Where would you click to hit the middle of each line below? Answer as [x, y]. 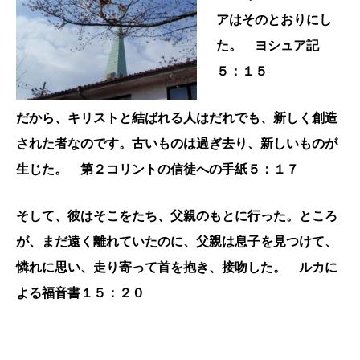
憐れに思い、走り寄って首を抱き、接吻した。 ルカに [177, 267]
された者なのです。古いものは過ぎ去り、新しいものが [177, 143]
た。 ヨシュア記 [268, 45]
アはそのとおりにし [274, 19]
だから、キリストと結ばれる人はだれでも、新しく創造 [177, 117]
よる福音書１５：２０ [80, 292]
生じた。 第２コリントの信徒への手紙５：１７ [157, 169]
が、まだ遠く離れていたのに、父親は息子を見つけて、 [177, 241]
